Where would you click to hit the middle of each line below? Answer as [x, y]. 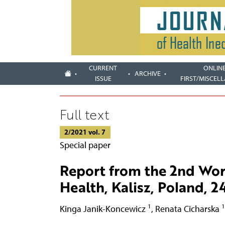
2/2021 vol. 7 [85, 132]
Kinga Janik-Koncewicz [103, 208]
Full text [84, 114]
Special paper [85, 145]
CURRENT [103, 68]
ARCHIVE [148, 73]
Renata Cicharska [188, 208]
